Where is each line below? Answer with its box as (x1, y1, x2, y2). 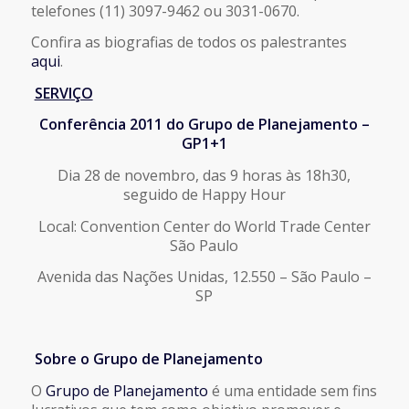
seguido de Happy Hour (122, 184, 286, 204)
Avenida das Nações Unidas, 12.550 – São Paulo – (37, 267, 372, 288)
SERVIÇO (34, 82, 93, 103)
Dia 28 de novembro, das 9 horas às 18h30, (58, 164, 351, 185)
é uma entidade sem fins (207, 380, 377, 401)
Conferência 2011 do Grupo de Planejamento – (38, 114, 370, 135)
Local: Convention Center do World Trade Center (37, 215, 371, 236)
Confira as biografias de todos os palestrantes (30, 32, 347, 53)
